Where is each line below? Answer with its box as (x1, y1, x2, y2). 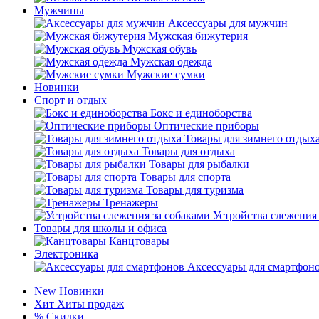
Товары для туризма (146, 184, 244, 196)
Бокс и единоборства (150, 107, 252, 119)
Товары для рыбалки (149, 158, 249, 170)
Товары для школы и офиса (34, 222, 167, 234)
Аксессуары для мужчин (168, 17, 288, 29)
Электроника (34, 248, 98, 260)
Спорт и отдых (34, 94, 107, 106)
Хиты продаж (57, 298, 124, 310)
